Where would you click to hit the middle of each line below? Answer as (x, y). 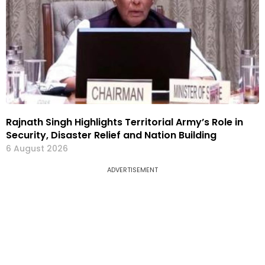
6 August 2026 (37, 149)
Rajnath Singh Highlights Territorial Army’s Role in (125, 122)
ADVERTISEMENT (132, 170)
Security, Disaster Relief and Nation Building (111, 135)
